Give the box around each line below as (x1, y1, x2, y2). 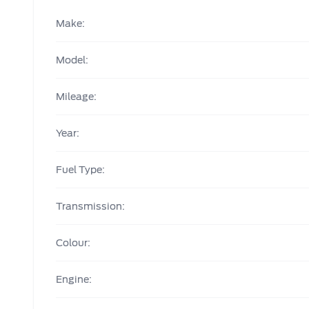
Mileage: (56, 91, 97, 102)
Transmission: (56, 201, 125, 212)
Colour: (56, 237, 90, 248)
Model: (56, 54, 88, 66)
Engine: (56, 274, 92, 285)
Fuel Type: (56, 164, 105, 175)
